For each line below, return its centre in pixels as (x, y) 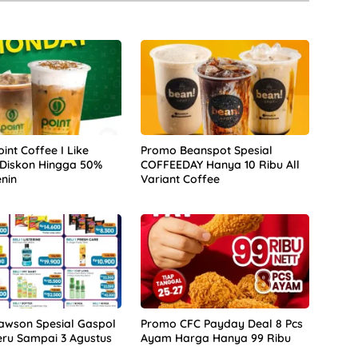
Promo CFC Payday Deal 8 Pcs (221, 324)
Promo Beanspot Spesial (206, 150)
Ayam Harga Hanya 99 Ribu (215, 338)
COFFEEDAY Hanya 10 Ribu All (220, 164)
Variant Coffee (180, 179)
